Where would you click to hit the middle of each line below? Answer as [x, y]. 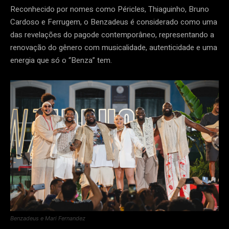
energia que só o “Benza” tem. [61, 61]
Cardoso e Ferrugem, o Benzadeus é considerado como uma [114, 22]
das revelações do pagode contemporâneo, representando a [112, 35]
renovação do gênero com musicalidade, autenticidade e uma [114, 48]
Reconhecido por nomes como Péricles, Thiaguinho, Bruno [110, 9]
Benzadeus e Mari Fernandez [48, 219]
